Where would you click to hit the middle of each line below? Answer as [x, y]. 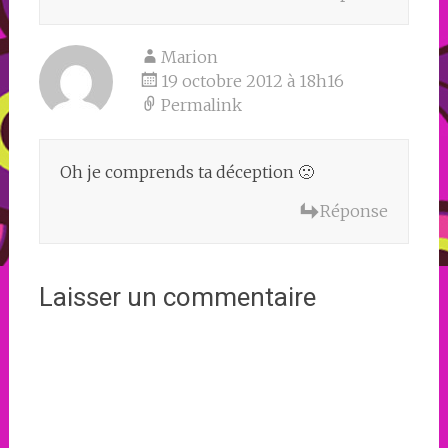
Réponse [354, 210]
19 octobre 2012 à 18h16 [252, 80]
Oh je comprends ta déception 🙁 [186, 171]
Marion [189, 56]
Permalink [201, 104]
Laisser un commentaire [177, 296]
